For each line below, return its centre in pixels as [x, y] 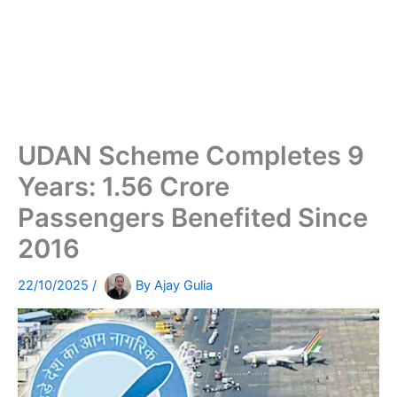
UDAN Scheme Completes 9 [191, 156]
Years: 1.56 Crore [124, 187]
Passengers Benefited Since [193, 218]
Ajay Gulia [183, 286]
